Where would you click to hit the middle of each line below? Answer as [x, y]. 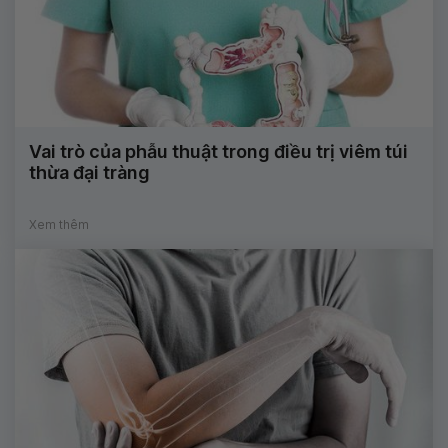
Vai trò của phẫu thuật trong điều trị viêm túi [218, 152]
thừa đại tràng [89, 173]
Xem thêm [59, 225]
